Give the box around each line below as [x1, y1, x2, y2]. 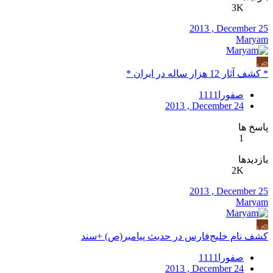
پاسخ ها [238, 122, 268, 132]
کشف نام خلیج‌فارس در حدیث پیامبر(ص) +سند [81, 231, 268, 241]
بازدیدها [238, 154, 268, 165]
